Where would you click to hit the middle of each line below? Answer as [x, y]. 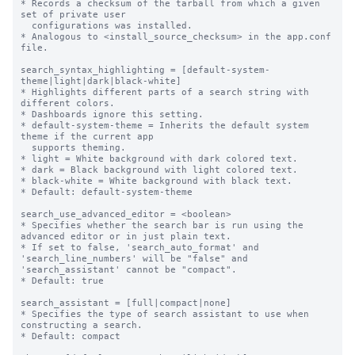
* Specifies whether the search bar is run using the [162, 225]
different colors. [68, 103]
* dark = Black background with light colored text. [159, 170]
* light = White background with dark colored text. [159, 158]
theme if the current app [87, 136]
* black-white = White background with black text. [157, 181]
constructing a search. [82, 325]
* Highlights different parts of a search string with [165, 92]
